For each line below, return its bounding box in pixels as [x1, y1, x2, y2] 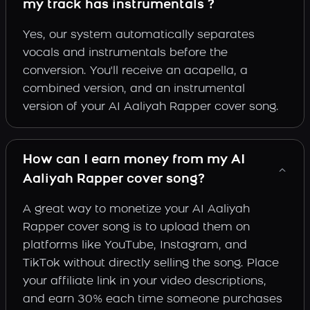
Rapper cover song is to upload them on [23, 222, 250, 234]
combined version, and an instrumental [23, 84, 245, 95]
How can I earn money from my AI [23, 154, 245, 167]
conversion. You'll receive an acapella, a [23, 66, 248, 77]
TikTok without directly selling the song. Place [23, 258, 279, 270]
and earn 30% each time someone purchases [23, 294, 282, 306]
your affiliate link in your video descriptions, [23, 276, 266, 288]
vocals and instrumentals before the [23, 48, 228, 60]
